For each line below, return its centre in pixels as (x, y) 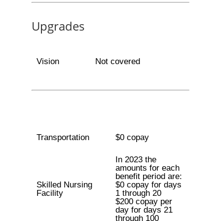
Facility (50, 193)
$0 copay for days (148, 185)
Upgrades (58, 26)
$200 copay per (144, 202)
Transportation (63, 137)
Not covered (117, 61)
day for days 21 (144, 210)
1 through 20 (138, 193)
